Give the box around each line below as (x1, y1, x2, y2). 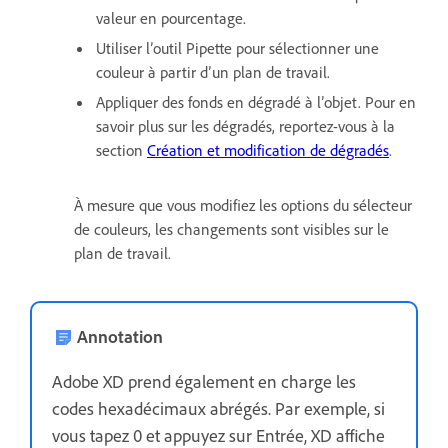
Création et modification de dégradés (147, 139, 389, 160)
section (96, 139, 147, 160)
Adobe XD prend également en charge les (52, 369, 356, 392)
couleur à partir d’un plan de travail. (96, 61, 330, 82)
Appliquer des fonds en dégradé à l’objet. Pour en (96, 91, 416, 112)
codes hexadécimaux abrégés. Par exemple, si (52, 396, 385, 419)
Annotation (77, 324, 163, 347)
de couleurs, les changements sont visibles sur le (74, 218, 389, 239)
